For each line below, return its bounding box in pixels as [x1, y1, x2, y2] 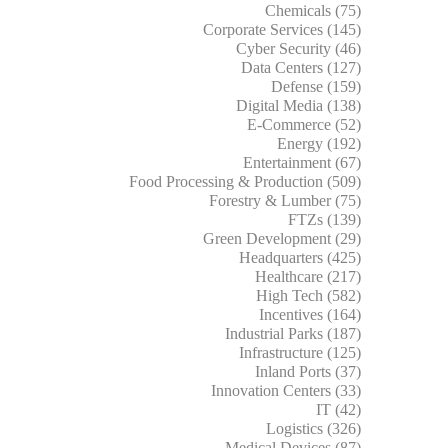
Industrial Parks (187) [225, 324, 361, 342]
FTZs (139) [288, 210, 361, 228]
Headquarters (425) [239, 248, 361, 266]
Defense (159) [271, 77, 361, 95]
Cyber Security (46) [236, 39, 361, 57]
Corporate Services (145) [203, 20, 361, 38]
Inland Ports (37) [255, 362, 361, 380]
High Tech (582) [256, 286, 361, 304]
